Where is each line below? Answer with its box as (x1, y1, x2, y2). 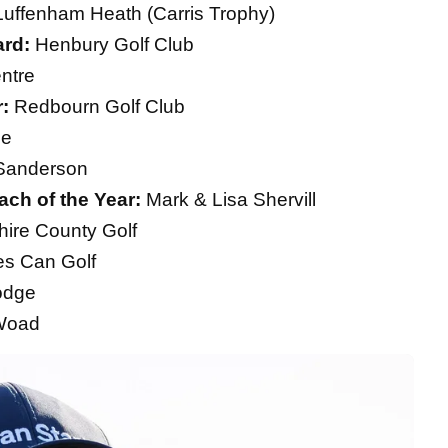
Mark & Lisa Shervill (141, 189, 316, 211)
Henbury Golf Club (30, 34, 194, 56)
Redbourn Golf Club (9, 96, 185, 118)
